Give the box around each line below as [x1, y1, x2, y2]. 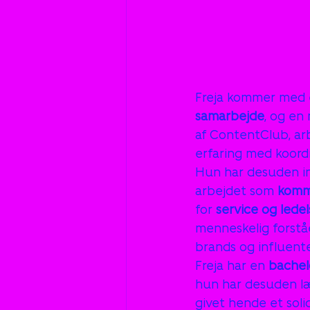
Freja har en [195, 257, 268, 273]
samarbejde [195, 108, 264, 124]
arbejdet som [195, 183, 277, 199]
